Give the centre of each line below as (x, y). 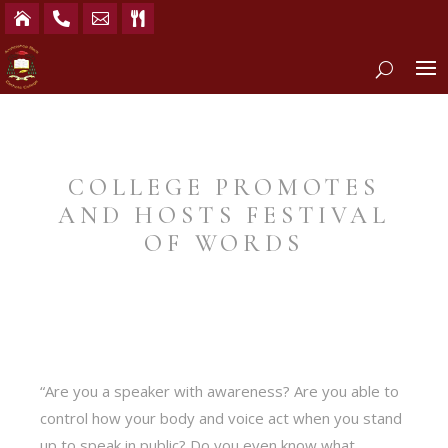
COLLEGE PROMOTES (224, 187)
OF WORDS (224, 243)
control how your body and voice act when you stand (221, 418)
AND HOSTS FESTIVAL (224, 215)
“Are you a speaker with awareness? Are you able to (220, 391)
